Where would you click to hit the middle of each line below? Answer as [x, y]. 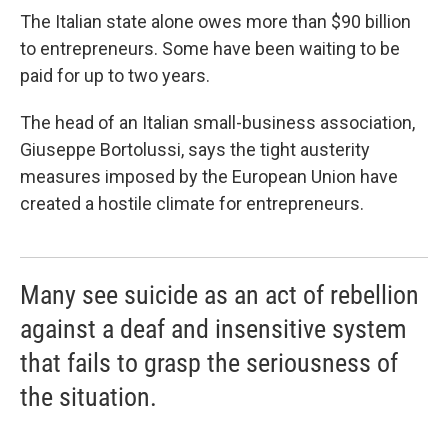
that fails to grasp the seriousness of [209, 363]
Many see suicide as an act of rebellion [219, 295]
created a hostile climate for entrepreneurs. [192, 204]
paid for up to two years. [115, 76]
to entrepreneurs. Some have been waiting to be [210, 49]
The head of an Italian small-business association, [217, 123]
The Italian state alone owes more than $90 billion [215, 22]
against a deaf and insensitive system [213, 329]
